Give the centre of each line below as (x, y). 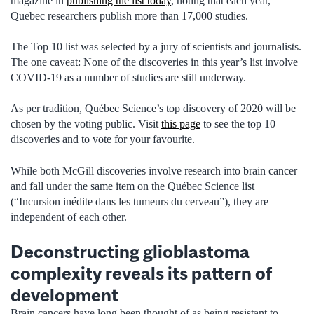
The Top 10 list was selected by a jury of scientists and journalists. (156, 47)
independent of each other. (69, 217)
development (64, 295)
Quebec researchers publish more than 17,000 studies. (129, 15)
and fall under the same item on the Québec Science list (132, 186)
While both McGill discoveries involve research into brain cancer (154, 170)
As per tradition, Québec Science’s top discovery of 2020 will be (153, 109)
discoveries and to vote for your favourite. (103, 139)
